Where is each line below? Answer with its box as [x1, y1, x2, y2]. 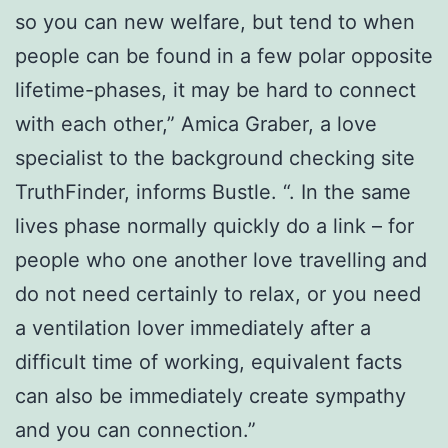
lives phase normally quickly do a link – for [15, 213, 414, 238]
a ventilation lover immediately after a [15, 315, 371, 340]
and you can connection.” [15, 417, 256, 442]
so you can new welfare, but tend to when [15, 9, 415, 34]
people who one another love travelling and [15, 247, 427, 272]
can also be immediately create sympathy [15, 383, 406, 408]
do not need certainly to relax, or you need [15, 281, 421, 306]
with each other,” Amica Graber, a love [15, 111, 377, 136]
